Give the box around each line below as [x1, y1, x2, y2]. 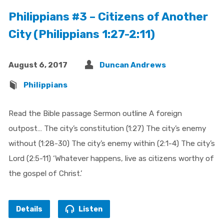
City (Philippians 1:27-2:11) [8, 27, 155, 41]
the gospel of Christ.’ [8, 168, 82, 178]
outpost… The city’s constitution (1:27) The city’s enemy [8, 123, 206, 133]
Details [15, 204, 42, 213]
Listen [76, 204, 102, 213]
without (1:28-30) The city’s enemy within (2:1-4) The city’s [8, 138, 215, 148]
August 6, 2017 [8, 60, 67, 69]
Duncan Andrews [99, 60, 166, 69]
